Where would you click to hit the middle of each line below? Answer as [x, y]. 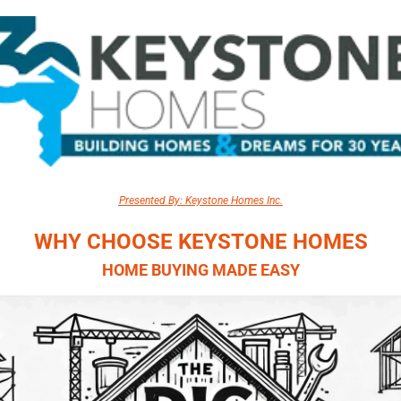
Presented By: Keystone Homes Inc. [200, 200]
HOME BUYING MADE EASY [200, 269]
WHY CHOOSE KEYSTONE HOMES [200, 241]
